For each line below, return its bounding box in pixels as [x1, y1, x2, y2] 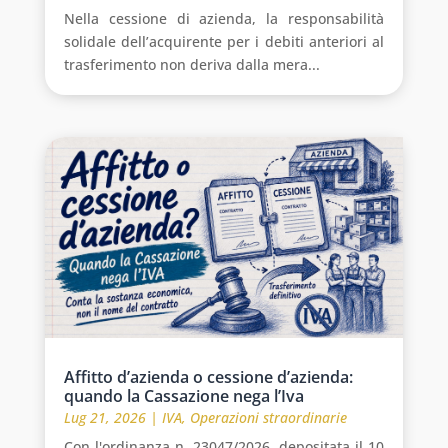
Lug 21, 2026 [63, 408, 146, 428]
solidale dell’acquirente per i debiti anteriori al [63, 32, 385, 52]
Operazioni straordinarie [189, 408, 347, 428]
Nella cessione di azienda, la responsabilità [63, 9, 385, 29]
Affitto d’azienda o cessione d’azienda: [63, 366, 353, 389]
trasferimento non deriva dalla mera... [63, 55, 320, 75]
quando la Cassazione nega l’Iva [63, 385, 304, 408]
